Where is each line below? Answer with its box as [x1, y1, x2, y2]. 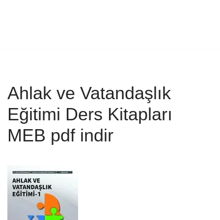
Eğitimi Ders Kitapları [7, 104, 172, 124]
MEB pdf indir [7, 125, 113, 145]
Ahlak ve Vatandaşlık [7, 82, 171, 103]
